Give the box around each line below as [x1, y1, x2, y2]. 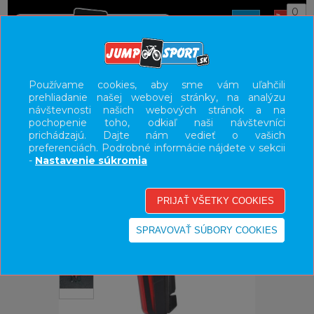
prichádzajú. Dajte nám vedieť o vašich [29, 128, 285, 142]
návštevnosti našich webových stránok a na [29, 103, 285, 116]
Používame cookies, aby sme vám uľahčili [29, 78, 285, 91]
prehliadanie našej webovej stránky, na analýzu [29, 90, 285, 104]
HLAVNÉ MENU [119, 148, 195, 161]
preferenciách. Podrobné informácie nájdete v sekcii [29, 141, 285, 154]
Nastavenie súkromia [35, 153, 147, 167]
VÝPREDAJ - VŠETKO [103, 174, 211, 187]
